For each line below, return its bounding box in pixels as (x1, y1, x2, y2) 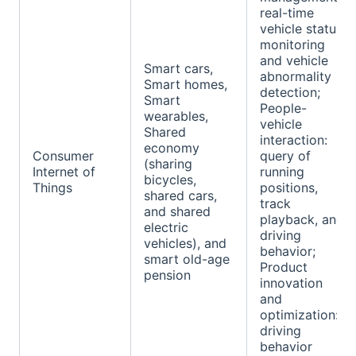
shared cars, (144, 188, 217, 204)
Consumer (33, 148, 94, 164)
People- (260, 100, 307, 117)
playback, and (260, 211, 344, 228)
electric (144, 219, 188, 236)
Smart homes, (144, 76, 227, 93)
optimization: (260, 307, 339, 323)
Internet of (33, 164, 95, 180)
